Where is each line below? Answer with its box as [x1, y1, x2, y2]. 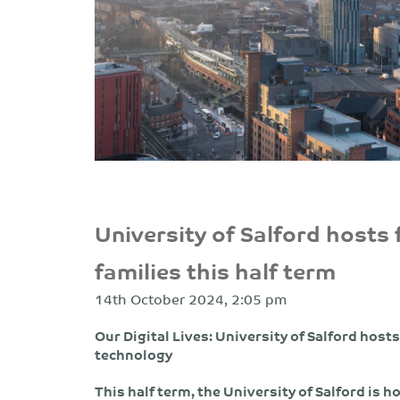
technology [95, 342, 172, 366]
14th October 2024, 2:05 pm [95, 287, 287, 311]
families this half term [95, 252, 336, 288]
